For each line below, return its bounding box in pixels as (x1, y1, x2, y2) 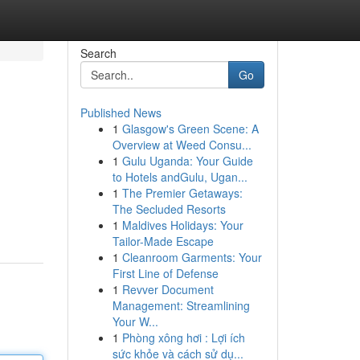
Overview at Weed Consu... (112, 137, 252, 153)
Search (80, 45, 117, 61)
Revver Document (121, 281, 214, 297)
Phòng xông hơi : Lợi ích (121, 329, 245, 346)
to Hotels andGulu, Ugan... (112, 169, 247, 185)
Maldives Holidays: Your (121, 217, 243, 233)
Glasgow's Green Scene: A (121, 121, 259, 137)
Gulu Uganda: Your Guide (121, 153, 253, 169)
